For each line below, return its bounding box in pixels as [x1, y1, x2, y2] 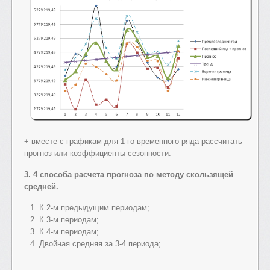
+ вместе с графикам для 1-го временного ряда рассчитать [24, 136, 242, 146]
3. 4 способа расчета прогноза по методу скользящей [24, 169, 233, 179]
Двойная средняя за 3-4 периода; [39, 239, 161, 248]
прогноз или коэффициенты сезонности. [24, 148, 171, 158]
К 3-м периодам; [39, 215, 99, 224]
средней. [24, 181, 58, 191]
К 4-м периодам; [39, 227, 99, 236]
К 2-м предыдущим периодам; [39, 202, 149, 212]
